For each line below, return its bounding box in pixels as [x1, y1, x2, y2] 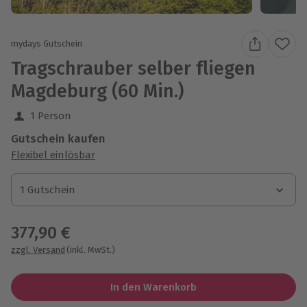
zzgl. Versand [11, 244, 65, 255]
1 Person [30, 109, 71, 122]
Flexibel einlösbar [11, 148, 95, 161]
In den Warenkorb [110, 280, 197, 293]
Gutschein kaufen [11, 131, 106, 146]
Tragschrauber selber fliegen [11, 57, 256, 79]
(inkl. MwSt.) [66, 244, 115, 255]
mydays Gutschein [11, 38, 82, 49]
